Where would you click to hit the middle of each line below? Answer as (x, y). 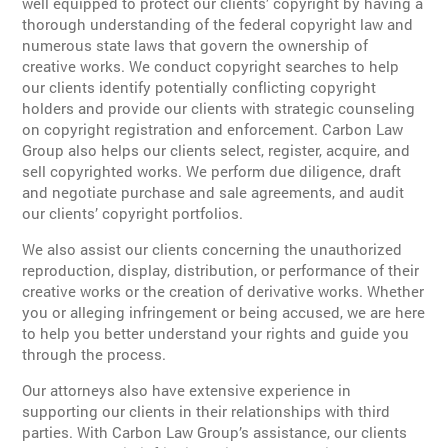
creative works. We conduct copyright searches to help (211, 66)
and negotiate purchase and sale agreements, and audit (213, 192)
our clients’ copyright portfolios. (133, 213)
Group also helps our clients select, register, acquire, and (216, 150)
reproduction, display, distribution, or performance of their (221, 270)
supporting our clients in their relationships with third (206, 411)
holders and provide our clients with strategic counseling (219, 108)
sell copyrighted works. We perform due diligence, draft (212, 171)
